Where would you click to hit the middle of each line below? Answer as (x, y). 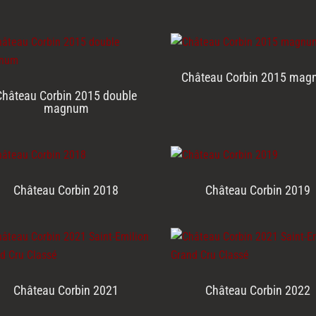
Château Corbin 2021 (66, 291)
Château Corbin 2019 (258, 190)
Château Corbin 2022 (258, 291)
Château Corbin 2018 (66, 190)
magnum (66, 109)
